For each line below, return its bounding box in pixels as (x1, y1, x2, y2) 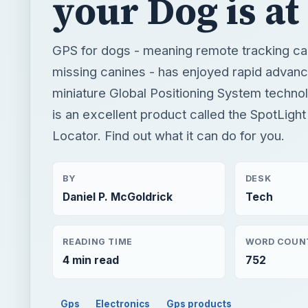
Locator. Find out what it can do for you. (52, 127, 285, 143)
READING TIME (63, 236, 133, 247)
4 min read (63, 253, 120, 267)
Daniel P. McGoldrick (63, 190, 173, 204)
